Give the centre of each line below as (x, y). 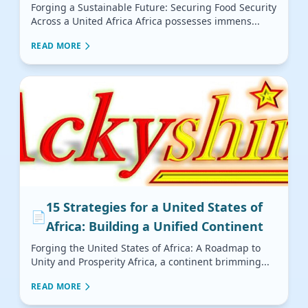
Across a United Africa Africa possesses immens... (145, 21)
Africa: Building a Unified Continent (155, 227)
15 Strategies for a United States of (154, 207)
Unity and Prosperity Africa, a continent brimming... (150, 262)
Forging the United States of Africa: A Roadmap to (146, 248)
